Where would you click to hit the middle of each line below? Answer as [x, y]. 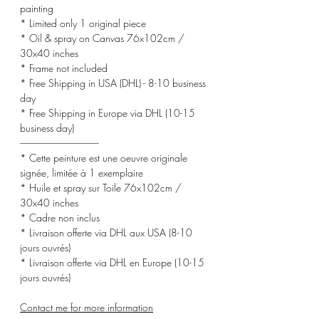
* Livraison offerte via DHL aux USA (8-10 [106, 232]
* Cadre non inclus [60, 217]
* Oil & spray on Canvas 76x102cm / [102, 38]
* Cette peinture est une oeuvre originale [104, 157]
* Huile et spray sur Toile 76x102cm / [101, 187]
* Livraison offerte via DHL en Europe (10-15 [112, 262]
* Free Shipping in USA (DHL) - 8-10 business [113, 83]
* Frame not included [64, 68]
